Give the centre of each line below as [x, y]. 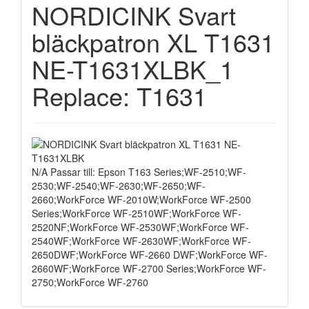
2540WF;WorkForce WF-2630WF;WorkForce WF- [141, 241]
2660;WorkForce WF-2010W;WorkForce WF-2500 [141, 199]
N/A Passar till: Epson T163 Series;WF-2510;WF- [139, 172]
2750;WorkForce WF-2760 [90, 282]
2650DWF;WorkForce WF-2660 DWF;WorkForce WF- [150, 255]
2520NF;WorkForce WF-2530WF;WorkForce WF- [140, 227]
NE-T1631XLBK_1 [133, 69]
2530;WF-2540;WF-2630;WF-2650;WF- [119, 186]
